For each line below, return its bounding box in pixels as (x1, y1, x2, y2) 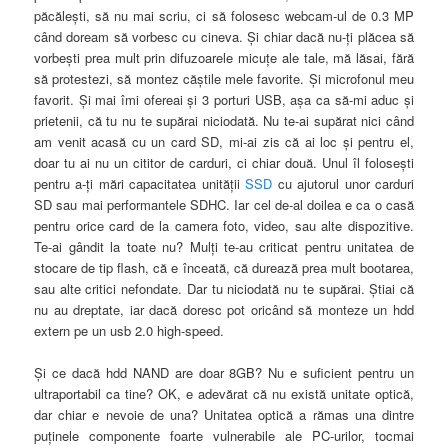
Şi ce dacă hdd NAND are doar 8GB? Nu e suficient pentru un (34, 363, 414, 383)
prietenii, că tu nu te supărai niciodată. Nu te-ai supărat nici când (34, 111, 414, 131)
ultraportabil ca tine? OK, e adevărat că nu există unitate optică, (34, 384, 414, 404)
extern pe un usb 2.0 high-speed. (34, 321, 225, 341)
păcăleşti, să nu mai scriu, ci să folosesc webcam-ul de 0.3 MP (34, 6, 414, 26)
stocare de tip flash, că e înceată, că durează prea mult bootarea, (34, 258, 414, 278)
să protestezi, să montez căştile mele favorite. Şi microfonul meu (34, 69, 414, 89)
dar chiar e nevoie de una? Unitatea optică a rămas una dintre (34, 405, 414, 425)
